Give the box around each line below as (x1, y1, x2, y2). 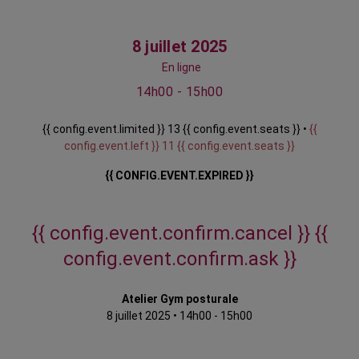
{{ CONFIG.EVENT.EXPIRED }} (105, 169, 254, 183)
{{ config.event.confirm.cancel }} (31, 222, 315, 245)
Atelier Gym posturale (121, 292, 238, 306)
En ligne (161, 61, 201, 75)
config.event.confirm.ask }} (63, 248, 296, 271)
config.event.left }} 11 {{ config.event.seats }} (64, 139, 295, 153)
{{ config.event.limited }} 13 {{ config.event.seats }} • (42, 123, 309, 136)
